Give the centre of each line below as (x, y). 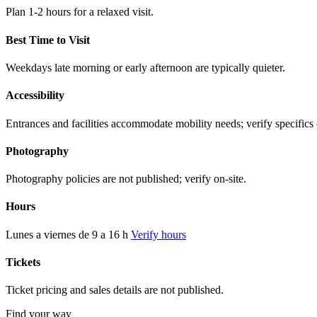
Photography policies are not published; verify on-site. (126, 179)
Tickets (23, 262)
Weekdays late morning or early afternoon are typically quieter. (145, 67)
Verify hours (158, 234)
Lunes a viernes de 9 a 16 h (67, 234)
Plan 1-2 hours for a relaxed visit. (80, 12)
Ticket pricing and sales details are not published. (115, 290)
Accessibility (35, 96)
